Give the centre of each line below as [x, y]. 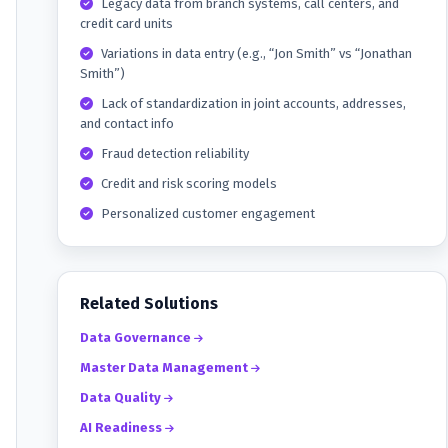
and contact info [127, 124]
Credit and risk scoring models [189, 184]
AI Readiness [122, 428]
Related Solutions [149, 304]
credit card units [126, 24]
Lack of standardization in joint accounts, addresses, [253, 104]
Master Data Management [165, 368]
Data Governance [137, 338]
